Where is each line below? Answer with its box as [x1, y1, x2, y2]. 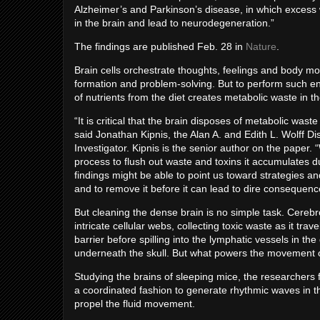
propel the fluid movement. [74, 298, 195, 309]
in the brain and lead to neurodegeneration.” [74, 17, 274, 29]
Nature [246, 41, 276, 52]
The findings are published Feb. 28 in [74, 41, 246, 52]
